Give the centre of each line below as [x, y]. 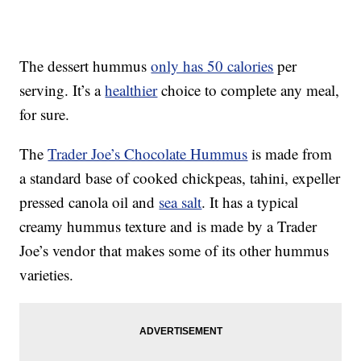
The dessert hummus [85, 66]
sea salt [180, 202]
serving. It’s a [62, 90]
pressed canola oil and [89, 202]
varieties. [47, 275]
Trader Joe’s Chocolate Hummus [148, 154]
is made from [290, 154]
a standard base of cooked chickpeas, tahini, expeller [180, 178]
